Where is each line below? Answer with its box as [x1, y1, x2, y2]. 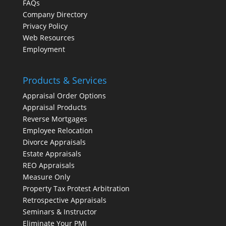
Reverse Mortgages [22, 114, 87, 124]
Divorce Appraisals [22, 137, 86, 147]
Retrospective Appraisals [22, 195, 106, 205]
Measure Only [22, 172, 70, 182]
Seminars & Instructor [22, 207, 97, 217]
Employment [22, 44, 65, 54]
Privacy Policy [22, 21, 68, 31]
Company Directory [22, 10, 87, 19]
